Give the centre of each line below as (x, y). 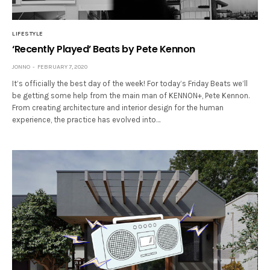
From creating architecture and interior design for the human (118, 108)
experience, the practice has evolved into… (86, 120)
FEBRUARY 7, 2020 (62, 67)
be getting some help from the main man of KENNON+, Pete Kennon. (131, 96)
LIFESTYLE (28, 34)
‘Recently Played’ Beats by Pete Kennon (104, 49)
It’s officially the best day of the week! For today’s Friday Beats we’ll (130, 84)
